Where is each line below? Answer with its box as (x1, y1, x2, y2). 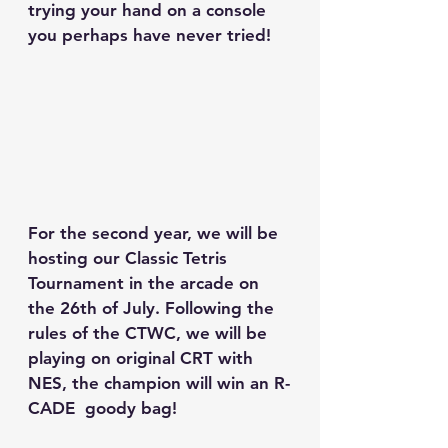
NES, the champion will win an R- (28, 372, 290, 393)
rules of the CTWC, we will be (28, 322, 272, 343)
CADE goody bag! (28, 397, 177, 418)
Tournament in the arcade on (28, 272, 264, 293)
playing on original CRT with (28, 347, 258, 368)
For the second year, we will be (28, 222, 283, 243)
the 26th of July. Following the (28, 297, 279, 318)
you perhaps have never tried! (28, 25, 271, 46)
